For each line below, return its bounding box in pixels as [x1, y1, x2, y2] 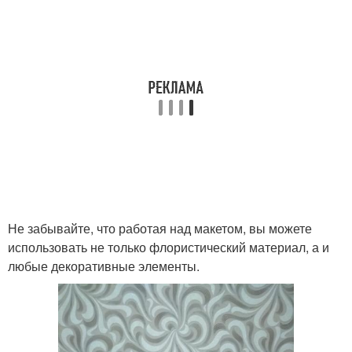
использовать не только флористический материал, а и [8, 238, 329, 257]
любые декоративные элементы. [8, 257, 200, 276]
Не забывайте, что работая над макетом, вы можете [8, 219, 312, 238]
